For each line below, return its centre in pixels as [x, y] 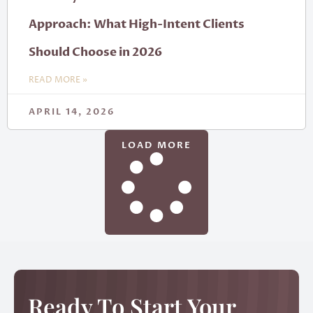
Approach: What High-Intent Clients [137, 24]
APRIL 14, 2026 [72, 112]
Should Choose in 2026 [95, 52]
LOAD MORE [156, 145]
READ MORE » [58, 80]
